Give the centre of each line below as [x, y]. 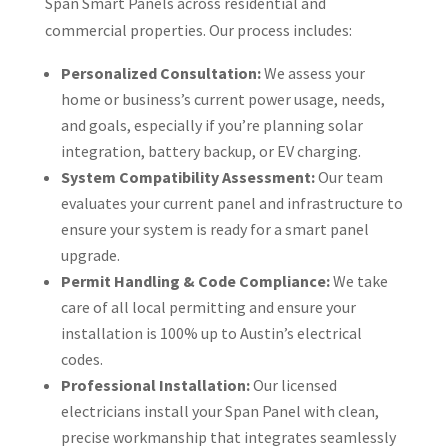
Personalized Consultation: [160, 72]
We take [358, 280]
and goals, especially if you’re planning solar [211, 124]
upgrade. [90, 254]
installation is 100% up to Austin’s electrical [211, 332]
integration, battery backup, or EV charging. [210, 150]
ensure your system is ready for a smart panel [214, 228]
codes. [81, 358]
